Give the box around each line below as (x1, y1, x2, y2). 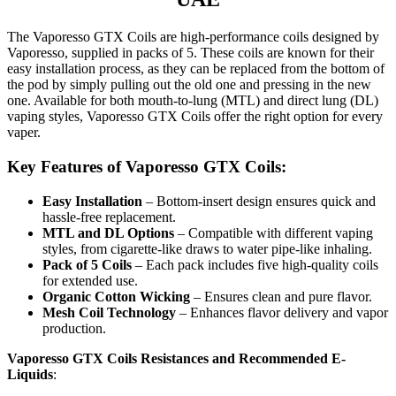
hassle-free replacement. (42, 209, 176, 225)
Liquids (7, 366, 53, 382)
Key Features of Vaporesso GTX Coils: (7, 156, 286, 176)
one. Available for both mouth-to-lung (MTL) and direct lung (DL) (7, 93, 378, 109)
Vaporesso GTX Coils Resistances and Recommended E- (7, 350, 346, 366)
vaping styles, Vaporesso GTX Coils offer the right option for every (7, 109, 383, 125)
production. (42, 320, 106, 336)
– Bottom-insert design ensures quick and (142, 193, 376, 209)
